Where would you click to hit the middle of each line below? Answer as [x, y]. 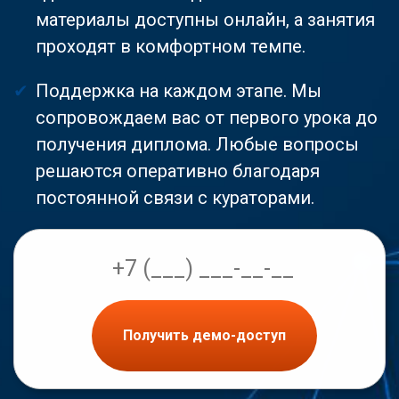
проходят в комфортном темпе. [171, 46]
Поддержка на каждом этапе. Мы [179, 90]
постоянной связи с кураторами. [175, 197]
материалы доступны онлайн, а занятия [205, 19]
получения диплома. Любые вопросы [197, 144]
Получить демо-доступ [204, 336]
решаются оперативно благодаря [178, 171]
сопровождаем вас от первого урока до [207, 117]
